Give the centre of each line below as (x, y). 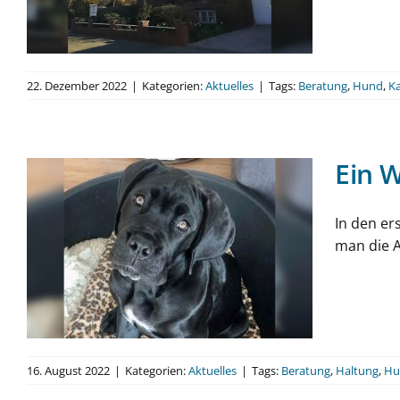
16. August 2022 (68, 370)
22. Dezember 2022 (77, 85)
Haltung (357, 370)
